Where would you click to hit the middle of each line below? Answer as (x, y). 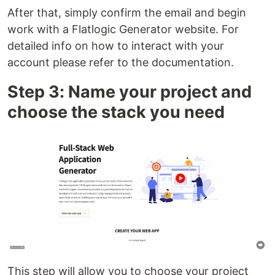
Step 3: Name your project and (130, 91)
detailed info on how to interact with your (116, 45)
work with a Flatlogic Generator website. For (123, 29)
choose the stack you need (116, 112)
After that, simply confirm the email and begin (127, 12)
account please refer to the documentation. (121, 62)
